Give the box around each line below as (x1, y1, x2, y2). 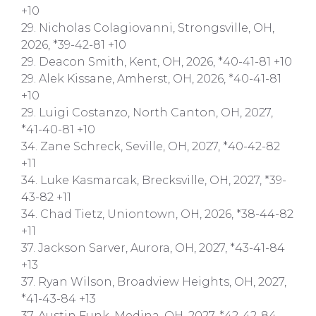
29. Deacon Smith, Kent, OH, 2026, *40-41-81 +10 (21, 54, 292, 68)
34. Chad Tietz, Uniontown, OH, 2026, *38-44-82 (21, 207, 293, 221)
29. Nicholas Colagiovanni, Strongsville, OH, (21, 20, 274, 35)
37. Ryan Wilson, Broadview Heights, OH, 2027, (21, 274, 286, 288)
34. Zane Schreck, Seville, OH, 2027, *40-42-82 (21, 139, 280, 153)
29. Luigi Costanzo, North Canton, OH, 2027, (21, 105, 273, 119)
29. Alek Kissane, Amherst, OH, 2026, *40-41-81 (21, 71, 281, 85)
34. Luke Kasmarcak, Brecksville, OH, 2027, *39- (21, 173, 286, 187)
